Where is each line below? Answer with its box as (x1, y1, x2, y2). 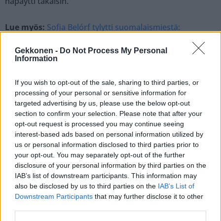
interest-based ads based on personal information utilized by (15, 130, 203, 138)
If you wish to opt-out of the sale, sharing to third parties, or (15, 78, 199, 86)
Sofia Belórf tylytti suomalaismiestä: (45, 21, 180, 33)
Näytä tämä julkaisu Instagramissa (53, 196, 168, 205)
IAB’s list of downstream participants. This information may (15, 172, 197, 180)
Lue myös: (5, 21, 45, 33)
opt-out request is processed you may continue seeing (15, 120, 184, 128)
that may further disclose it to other (93, 192, 203, 200)
